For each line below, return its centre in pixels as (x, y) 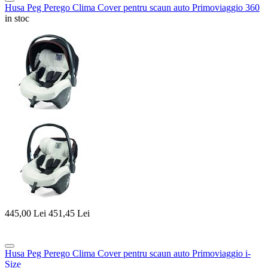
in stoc (17, 18)
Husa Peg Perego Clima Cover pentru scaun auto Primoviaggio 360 (132, 7)
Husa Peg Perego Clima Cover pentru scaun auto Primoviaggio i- (128, 254)
